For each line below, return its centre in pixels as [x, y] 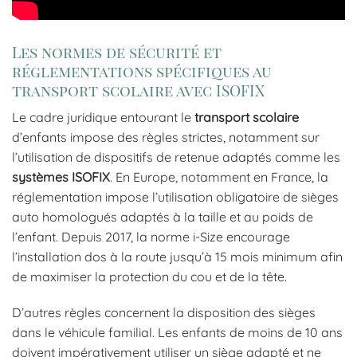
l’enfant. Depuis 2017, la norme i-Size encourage [151, 236]
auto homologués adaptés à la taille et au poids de [163, 216]
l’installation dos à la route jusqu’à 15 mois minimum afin [177, 256]
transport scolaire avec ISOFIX [138, 90]
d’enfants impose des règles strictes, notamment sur [166, 137]
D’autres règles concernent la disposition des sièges [164, 313]
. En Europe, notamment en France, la [219, 177]
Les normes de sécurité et [117, 51]
